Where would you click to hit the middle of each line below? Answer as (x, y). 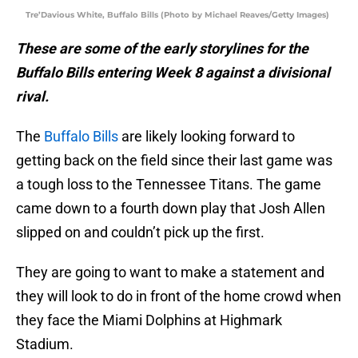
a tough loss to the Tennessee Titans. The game (169, 185)
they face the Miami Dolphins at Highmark (149, 320)
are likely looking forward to (207, 137)
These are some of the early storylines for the (162, 49)
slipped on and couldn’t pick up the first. (140, 233)
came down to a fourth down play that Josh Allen (171, 209)
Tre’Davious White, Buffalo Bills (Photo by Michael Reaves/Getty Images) (177, 15)
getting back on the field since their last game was (174, 161)
